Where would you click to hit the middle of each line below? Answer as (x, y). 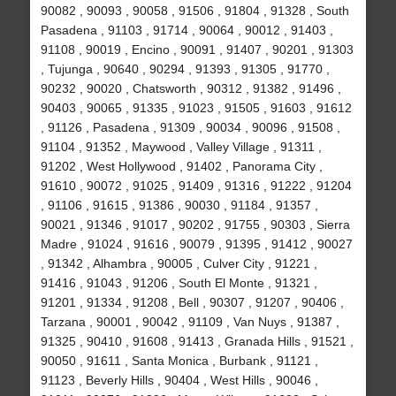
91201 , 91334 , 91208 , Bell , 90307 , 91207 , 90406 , (192, 303)
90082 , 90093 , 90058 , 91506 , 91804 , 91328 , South (194, 11)
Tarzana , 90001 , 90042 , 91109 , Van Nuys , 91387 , (190, 322)
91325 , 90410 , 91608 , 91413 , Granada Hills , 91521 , (197, 342)
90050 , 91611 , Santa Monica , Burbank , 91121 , (179, 361)
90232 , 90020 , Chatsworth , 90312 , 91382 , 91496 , (190, 89)
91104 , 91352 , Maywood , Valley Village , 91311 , (181, 147)
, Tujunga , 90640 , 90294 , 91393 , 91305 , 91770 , (185, 69)
